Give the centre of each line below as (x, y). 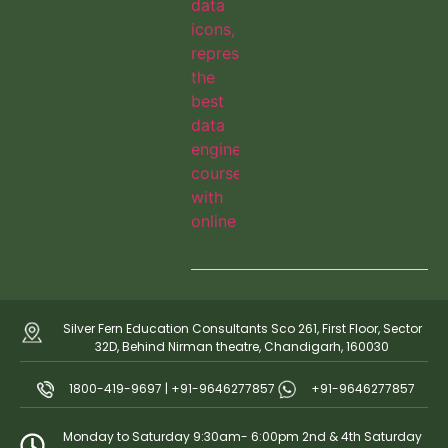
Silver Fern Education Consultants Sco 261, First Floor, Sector (242, 328)
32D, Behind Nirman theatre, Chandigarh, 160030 (242, 346)
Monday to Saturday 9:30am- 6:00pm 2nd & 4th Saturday (242, 436)
